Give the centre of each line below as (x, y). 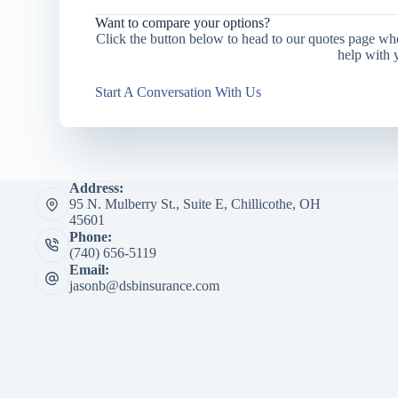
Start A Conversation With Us (179, 92)
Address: (96, 188)
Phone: (90, 236)
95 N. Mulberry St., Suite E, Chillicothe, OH (195, 204)
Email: (89, 270)
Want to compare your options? (183, 23)
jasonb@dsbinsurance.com (144, 286)
